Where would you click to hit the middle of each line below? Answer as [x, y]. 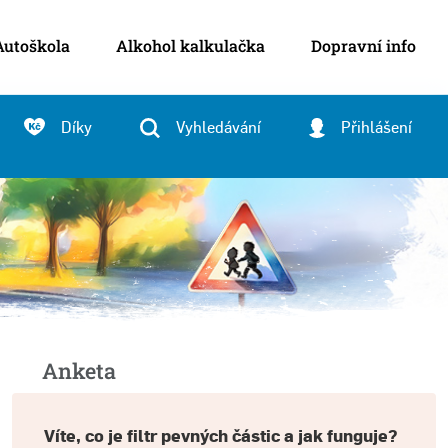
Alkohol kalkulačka [190, 45]
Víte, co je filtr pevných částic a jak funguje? [220, 436]
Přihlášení [376, 127]
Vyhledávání [218, 127]
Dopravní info [363, 45]
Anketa [79, 370]
